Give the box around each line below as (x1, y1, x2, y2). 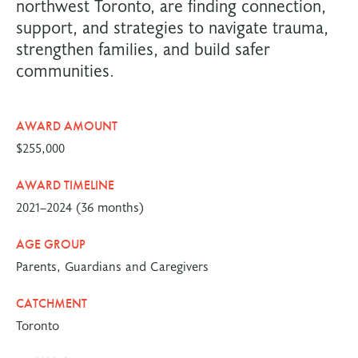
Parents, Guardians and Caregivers (16, 257, 209, 274)
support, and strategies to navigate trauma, (16, 15, 328, 38)
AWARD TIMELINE (16, 177, 114, 193)
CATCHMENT (16, 295, 87, 312)
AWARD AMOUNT (16, 117, 117, 134)
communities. (16, 58, 114, 82)
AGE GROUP (16, 236, 86, 253)
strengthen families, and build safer (16, 37, 270, 60)
